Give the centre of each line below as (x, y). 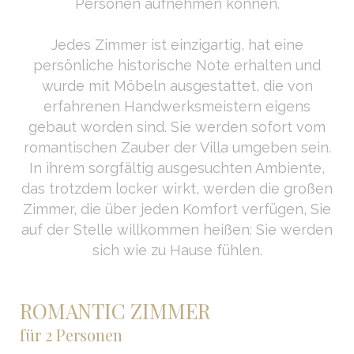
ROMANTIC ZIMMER (115, 311)
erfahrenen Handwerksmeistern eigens (177, 106)
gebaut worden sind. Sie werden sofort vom (177, 126)
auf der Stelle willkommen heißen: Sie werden (177, 229)
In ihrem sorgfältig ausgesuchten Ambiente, (177, 168)
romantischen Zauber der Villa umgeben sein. (177, 147)
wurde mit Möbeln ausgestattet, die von (177, 85)
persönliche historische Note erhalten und (177, 65)
